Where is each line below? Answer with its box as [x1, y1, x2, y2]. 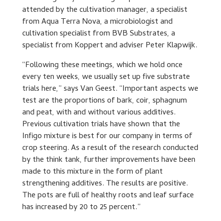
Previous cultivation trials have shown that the [22, 118, 180, 132]
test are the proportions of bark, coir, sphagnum [22, 95, 187, 108]
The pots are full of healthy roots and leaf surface [22, 189, 194, 203]
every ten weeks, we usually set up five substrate [22, 71, 190, 84]
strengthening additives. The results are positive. [22, 178, 188, 191]
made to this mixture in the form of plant [22, 166, 163, 179]
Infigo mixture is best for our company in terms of [22, 130, 192, 144]
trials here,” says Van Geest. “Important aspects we [22, 83, 198, 96]
